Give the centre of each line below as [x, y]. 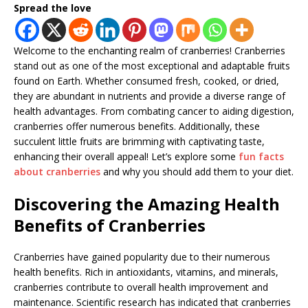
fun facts [261, 156]
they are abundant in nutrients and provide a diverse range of [150, 96]
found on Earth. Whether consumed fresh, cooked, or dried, [146, 80]
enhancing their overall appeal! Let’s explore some [126, 156]
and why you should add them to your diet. [197, 171]
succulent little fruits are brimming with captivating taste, [139, 141]
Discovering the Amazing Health [147, 203]
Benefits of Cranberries [110, 225]
